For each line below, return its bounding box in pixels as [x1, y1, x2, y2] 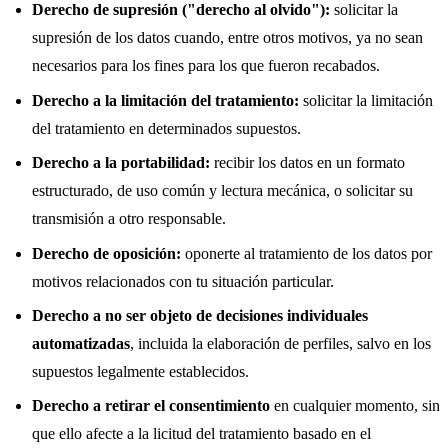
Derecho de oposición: [32, 244, 181, 262]
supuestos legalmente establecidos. [32, 362, 249, 380]
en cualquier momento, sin [270, 397, 440, 415]
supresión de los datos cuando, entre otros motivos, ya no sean [32, 29, 423, 47]
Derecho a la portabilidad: [32, 154, 210, 172]
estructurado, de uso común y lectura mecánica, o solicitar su [32, 182, 413, 200]
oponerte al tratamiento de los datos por [181, 244, 432, 262]
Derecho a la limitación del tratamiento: [32, 91, 299, 109]
